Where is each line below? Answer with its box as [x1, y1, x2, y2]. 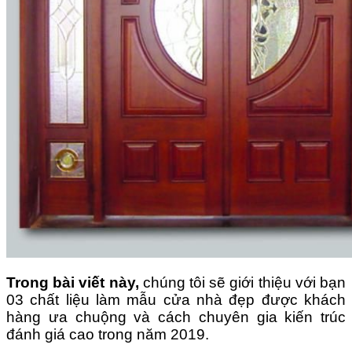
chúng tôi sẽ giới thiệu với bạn [138, 273, 346, 291]
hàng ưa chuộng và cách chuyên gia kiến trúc [6, 308, 346, 325]
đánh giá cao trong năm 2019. [6, 325, 209, 343]
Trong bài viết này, [6, 273, 139, 291]
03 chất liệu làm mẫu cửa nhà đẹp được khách [6, 291, 346, 308]
